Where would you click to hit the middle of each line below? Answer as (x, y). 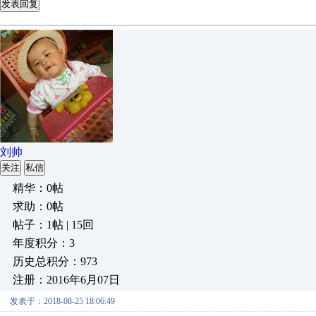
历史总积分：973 (55, 261)
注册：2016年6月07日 (66, 280)
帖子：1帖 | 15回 (53, 225)
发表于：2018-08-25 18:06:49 (62, 301)
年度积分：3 (44, 243)
